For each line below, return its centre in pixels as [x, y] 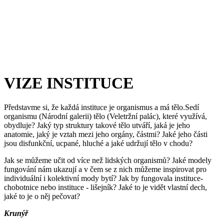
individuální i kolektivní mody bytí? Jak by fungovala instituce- [103, 178]
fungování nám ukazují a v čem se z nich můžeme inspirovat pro [105, 169]
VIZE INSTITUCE [69, 83]
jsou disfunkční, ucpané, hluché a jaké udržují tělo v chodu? [99, 143]
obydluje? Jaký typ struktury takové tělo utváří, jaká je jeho [97, 125]
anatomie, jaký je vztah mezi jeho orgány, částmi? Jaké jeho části [106, 134]
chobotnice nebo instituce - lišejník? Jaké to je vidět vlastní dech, [105, 187]
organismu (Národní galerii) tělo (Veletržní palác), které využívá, [105, 116]
